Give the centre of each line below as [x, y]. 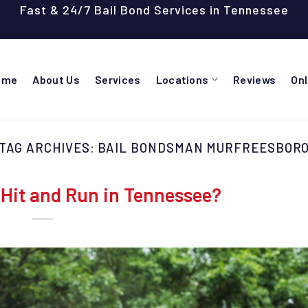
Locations [182, 79]
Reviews [254, 79]
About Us [56, 79]
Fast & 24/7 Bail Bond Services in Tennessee [154, 10]
